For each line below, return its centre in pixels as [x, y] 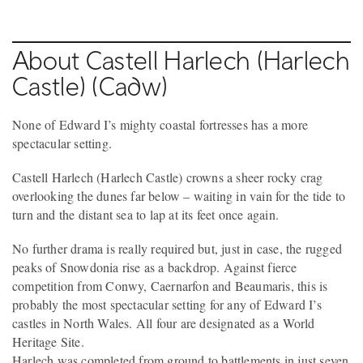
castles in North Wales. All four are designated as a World [164, 322]
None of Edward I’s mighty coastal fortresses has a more [160, 124]
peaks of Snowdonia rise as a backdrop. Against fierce [155, 267]
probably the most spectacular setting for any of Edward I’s [167, 304]
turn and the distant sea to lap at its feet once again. [146, 214]
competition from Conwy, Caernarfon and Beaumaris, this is [170, 285]
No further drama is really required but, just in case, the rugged [177, 248]
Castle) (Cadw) [90, 85]
